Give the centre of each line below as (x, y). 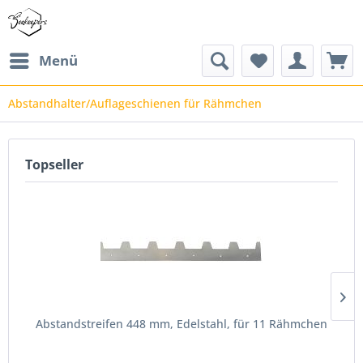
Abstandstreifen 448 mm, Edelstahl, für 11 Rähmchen (181, 324)
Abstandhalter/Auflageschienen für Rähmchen (135, 103)
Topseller (54, 164)
